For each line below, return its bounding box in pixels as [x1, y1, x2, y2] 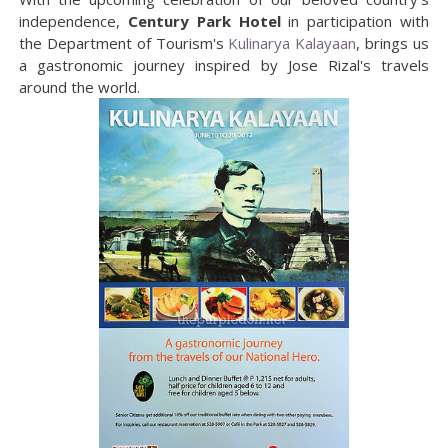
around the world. [18, 76, 140, 97]
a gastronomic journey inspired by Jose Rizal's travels [18, 54, 430, 75]
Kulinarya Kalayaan [228, 32, 357, 53]
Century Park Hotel [127, 10, 281, 31]
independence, [18, 10, 128, 31]
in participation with [280, 10, 430, 31]
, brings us [356, 32, 430, 53]
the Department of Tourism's [18, 32, 229, 53]
